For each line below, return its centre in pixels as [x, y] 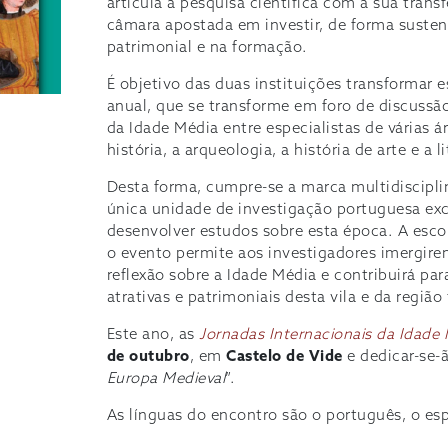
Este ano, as [153, 335]
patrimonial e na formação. [207, 48]
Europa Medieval [166, 379]
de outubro [148, 357]
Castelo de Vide [284, 357]
